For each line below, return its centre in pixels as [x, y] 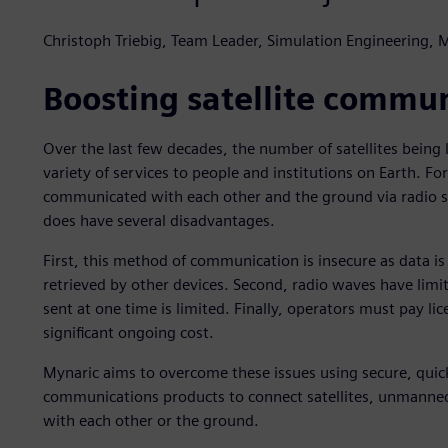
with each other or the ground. [150, 421]
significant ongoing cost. [128, 333]
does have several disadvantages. [158, 221]
